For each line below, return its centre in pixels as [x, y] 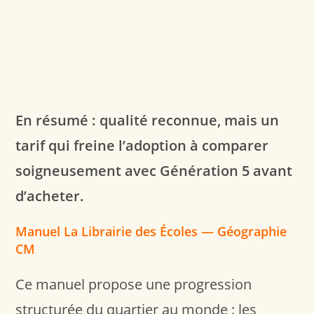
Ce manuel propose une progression [134, 284]
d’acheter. [50, 196]
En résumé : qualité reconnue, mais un [148, 120]
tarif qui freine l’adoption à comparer [142, 145]
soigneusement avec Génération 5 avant [154, 170]
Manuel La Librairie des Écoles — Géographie [151, 231]
